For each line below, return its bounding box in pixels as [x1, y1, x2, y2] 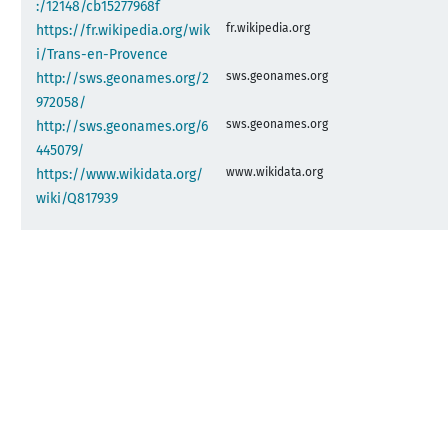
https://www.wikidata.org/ [36, 165, 204, 183]
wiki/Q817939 [36, 189, 119, 207]
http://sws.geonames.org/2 [36, 69, 210, 87]
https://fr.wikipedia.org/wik [36, 21, 211, 39]
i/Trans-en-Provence [36, 45, 169, 63]
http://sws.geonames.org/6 [36, 117, 209, 135]
